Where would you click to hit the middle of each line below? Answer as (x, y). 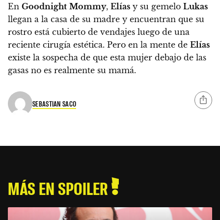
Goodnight (44, 6)
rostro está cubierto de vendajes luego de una (99, 32)
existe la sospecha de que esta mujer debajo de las (107, 57)
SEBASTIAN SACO (55, 104)
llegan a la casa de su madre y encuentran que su (106, 19)
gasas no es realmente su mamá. (72, 70)
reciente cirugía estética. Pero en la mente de (99, 44)
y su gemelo (157, 6)
